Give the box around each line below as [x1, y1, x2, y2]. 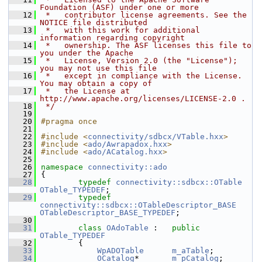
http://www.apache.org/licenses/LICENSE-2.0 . [40, 94, 246, 103]
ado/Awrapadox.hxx [88, 140, 167, 149]
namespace [41, 163, 88, 171]
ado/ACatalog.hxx [88, 147, 163, 156]
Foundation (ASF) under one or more [40, 3, 199, 12]
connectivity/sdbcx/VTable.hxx [88, 132, 223, 141]
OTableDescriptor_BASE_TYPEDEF [40, 208, 175, 217]
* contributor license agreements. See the [41, 11, 247, 19]
